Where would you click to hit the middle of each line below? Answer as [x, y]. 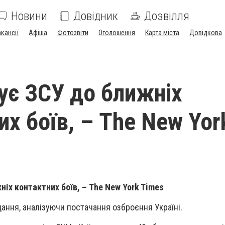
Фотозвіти [73, 33]
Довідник [96, 16]
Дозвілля [167, 16]
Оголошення [117, 33]
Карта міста [162, 33]
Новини [29, 16]
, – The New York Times [121, 187]
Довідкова [206, 33]
